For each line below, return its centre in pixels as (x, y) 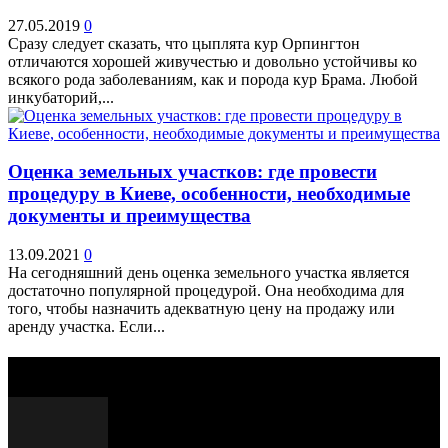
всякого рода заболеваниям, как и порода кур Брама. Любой (213, 79)
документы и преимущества (129, 216)
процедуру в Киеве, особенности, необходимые (209, 194)
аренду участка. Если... (86, 327)
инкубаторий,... (61, 97)
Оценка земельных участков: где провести (192, 172)
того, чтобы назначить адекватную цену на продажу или (201, 309)
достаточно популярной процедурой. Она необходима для (206, 291)
